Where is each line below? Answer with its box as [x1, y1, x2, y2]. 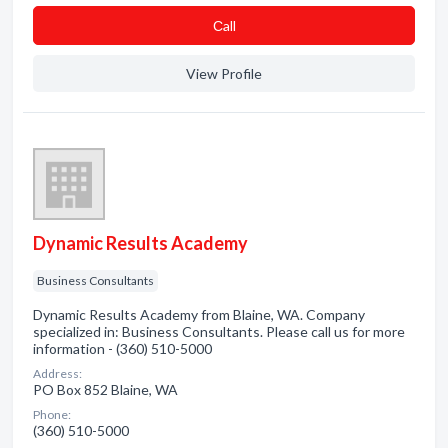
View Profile [186, 65, 262, 82]
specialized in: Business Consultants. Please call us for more [33, 323, 405, 340]
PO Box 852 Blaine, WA [33, 381, 178, 398]
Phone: [33, 407, 71, 422]
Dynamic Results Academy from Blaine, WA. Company [33, 306, 365, 323]
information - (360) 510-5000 [33, 340, 212, 357]
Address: [33, 366, 82, 381]
